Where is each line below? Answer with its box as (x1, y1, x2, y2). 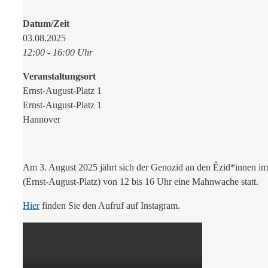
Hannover (23, 114, 60, 125)
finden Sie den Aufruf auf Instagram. (39, 200, 180, 211)
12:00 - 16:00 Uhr (23, 47, 93, 58)
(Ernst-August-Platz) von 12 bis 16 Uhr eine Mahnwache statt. (23, 176, 258, 187)
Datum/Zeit (23, 19, 69, 29)
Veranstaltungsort (23, 71, 96, 82)
